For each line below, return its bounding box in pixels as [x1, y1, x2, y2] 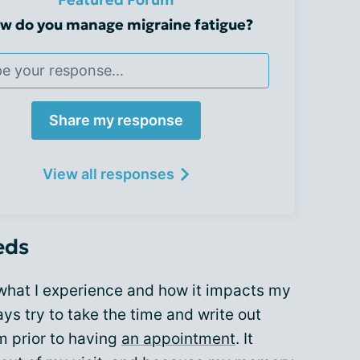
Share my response [49, 112, 183, 129]
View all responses [42, 166, 174, 183]
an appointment [121, 329, 235, 349]
